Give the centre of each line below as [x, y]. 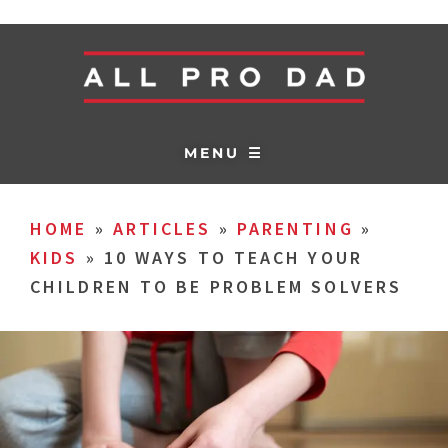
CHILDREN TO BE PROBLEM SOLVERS [216, 286]
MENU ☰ [224, 152]
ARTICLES [162, 228]
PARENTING [295, 228]
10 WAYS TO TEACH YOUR [233, 257]
